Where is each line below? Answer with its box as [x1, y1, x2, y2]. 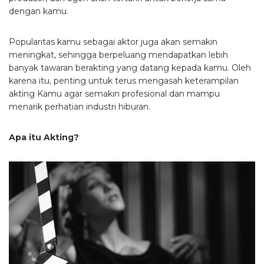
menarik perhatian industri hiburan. [9, 101, 150, 112]
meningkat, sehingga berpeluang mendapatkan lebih [9, 49, 228, 60]
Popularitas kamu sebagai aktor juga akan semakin [9, 36, 217, 47]
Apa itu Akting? [9, 131, 79, 143]
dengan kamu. [9, 5, 71, 16]
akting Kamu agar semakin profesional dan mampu [9, 88, 220, 99]
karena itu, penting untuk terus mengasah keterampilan [9, 75, 239, 86]
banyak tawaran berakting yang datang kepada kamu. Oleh [9, 62, 251, 73]
